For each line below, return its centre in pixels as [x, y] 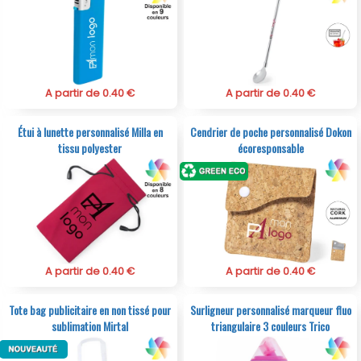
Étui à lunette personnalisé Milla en [90, 132]
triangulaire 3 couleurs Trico [271, 326]
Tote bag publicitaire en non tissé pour [90, 310]
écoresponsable [270, 148]
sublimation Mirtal [90, 326]
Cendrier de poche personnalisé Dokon [270, 132]
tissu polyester [90, 148]
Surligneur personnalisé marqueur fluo [270, 310]
